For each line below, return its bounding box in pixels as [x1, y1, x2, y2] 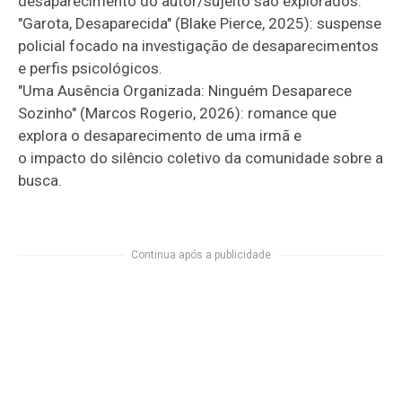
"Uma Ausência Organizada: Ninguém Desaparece [18, 81, 353, 100]
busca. [18, 170, 66, 189]
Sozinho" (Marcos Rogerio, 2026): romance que [18, 103, 337, 122]
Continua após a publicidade [131, 248, 271, 261]
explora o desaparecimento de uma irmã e [18, 126, 374, 144]
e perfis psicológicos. [18, 58, 163, 77]
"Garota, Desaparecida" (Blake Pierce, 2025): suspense [18, 13, 382, 32]
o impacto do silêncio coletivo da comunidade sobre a [18, 148, 384, 167]
